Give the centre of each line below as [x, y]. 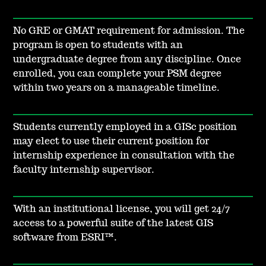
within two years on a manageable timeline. [117, 88]
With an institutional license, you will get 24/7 [122, 209]
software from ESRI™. [65, 238]
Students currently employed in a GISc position [125, 127]
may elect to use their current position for [111, 142]
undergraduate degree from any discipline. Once [127, 60]
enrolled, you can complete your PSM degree [118, 74]
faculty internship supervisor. [84, 170]
